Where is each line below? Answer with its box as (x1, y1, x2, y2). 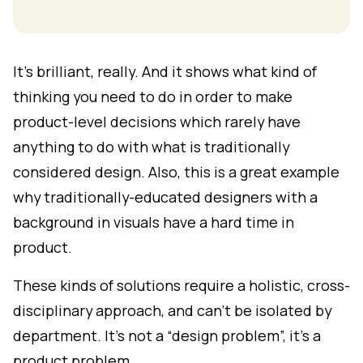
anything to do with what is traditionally (13, 136, 289, 156)
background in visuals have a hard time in (13, 211, 294, 232)
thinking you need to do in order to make (13, 86, 293, 106)
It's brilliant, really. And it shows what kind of (13, 61, 317, 81)
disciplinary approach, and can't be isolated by (13, 300, 331, 320)
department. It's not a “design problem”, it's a (13, 325, 321, 345)
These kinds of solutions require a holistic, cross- (13, 275, 350, 295)
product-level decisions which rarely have (13, 111, 301, 131)
